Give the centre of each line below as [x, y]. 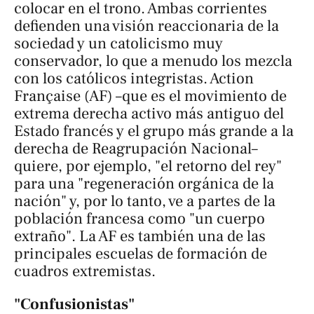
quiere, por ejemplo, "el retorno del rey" [148, 166]
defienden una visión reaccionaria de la [146, 26]
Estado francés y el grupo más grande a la [154, 131]
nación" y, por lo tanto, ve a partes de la [145, 201]
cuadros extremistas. [85, 271]
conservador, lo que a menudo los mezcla [153, 61]
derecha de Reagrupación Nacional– [136, 148]
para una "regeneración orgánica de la [144, 183]
